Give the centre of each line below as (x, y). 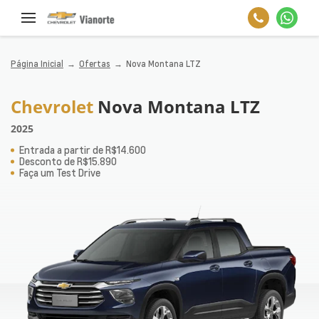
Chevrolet (54, 106)
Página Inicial (37, 64)
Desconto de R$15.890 (68, 161)
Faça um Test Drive (60, 173)
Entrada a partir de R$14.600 (83, 150)
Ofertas (94, 64)
